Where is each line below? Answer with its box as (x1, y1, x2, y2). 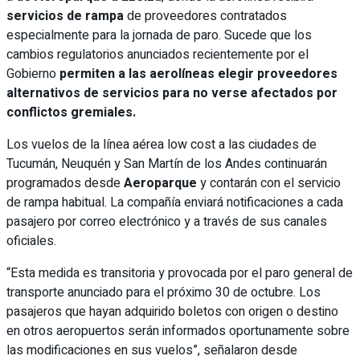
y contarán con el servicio (200, 173, 341, 193)
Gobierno (6, 63, 59, 84)
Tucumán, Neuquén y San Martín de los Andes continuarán (6, 153, 327, 174)
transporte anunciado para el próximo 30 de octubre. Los (6, 282, 321, 302)
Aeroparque (124, 173, 200, 193)
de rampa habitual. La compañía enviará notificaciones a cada (6, 192, 343, 212)
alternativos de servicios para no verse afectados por (6, 83, 337, 103)
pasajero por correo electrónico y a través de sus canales (6, 211, 327, 231)
